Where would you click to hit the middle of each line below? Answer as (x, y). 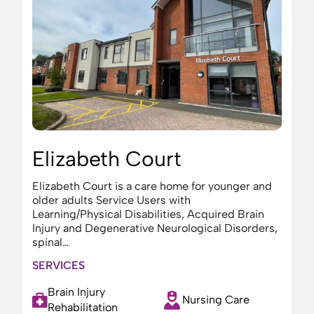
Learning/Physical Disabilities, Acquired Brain (148, 214)
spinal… (51, 242)
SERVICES (59, 265)
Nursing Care (216, 300)
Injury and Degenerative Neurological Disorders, (155, 228)
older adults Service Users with (111, 200)
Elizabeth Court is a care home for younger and (152, 186)
